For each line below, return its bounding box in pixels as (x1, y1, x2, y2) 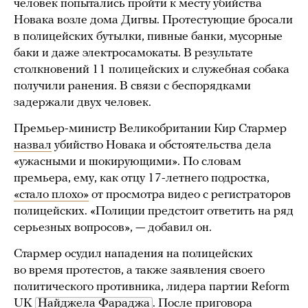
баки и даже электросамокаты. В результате (14, 47, 253, 60)
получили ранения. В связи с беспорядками (14, 80, 251, 93)
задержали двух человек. (14, 96, 151, 110)
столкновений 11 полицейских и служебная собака (14, 63, 289, 77)
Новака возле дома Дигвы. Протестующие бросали (14, 14, 293, 27)
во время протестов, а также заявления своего (14, 264, 265, 278)
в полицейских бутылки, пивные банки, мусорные (14, 30, 283, 44)
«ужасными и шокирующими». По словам (14, 155, 241, 169)
